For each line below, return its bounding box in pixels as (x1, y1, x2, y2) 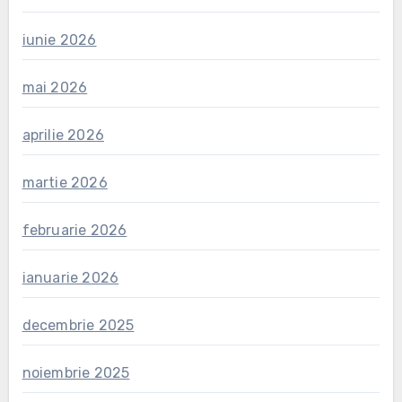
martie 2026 (22, 174, 108, 192)
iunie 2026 (22, 31, 97, 49)
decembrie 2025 (22, 317, 135, 335)
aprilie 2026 (22, 127, 104, 144)
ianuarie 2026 (22, 269, 119, 287)
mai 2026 (22, 79, 88, 97)
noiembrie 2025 (22, 364, 130, 382)
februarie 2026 (22, 222, 127, 240)
